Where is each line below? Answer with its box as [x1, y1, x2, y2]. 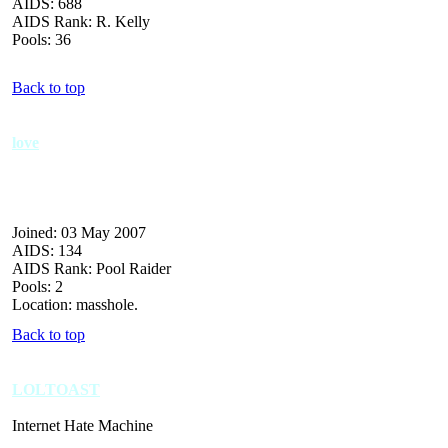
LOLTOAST [12, 380, 100, 398]
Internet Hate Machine [12, 416, 153, 434]
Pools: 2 [12, 277, 63, 295]
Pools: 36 [12, 30, 71, 48]
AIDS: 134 [12, 241, 82, 259]
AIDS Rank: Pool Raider [12, 259, 171, 277]
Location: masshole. [12, 295, 138, 313]
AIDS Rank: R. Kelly [12, 12, 150, 30]
